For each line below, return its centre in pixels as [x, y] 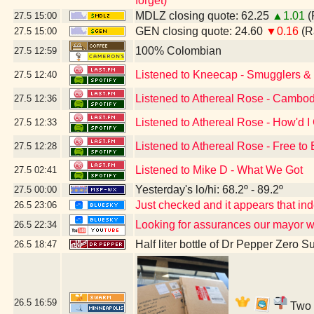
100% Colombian [178, 51]
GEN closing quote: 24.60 [200, 31]
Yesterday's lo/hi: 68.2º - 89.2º [209, 190]
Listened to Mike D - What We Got [219, 170]
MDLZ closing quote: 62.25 [204, 16]
